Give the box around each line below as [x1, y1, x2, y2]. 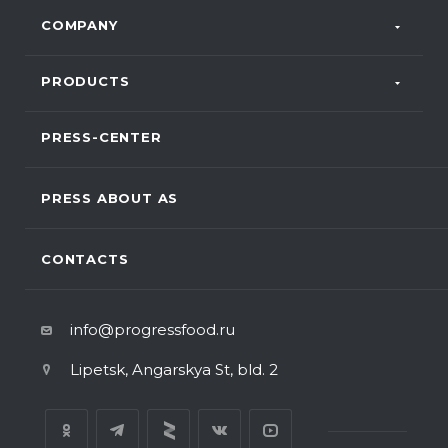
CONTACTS [41, 251, 129, 267]
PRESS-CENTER [41, 129, 162, 145]
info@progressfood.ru [70, 320, 235, 339]
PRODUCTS [41, 73, 130, 89]
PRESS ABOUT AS [41, 190, 179, 206]
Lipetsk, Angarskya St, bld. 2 [70, 360, 278, 379]
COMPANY [41, 17, 118, 33]
